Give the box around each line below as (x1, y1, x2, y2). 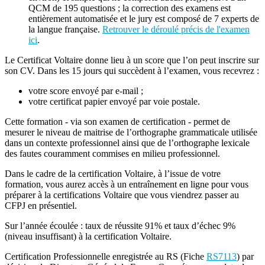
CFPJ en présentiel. (5, 201, 77, 211)
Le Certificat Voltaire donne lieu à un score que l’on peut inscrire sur (5, 55, 259, 66)
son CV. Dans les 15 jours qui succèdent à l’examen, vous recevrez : (5, 66, 259, 76)
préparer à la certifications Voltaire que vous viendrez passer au (5, 190, 239, 201)
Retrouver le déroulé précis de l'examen (102, 24, 250, 35)
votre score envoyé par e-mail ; (28, 86, 143, 96)
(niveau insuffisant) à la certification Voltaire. (5, 231, 172, 242)
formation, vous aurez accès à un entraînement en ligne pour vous (5, 179, 248, 190)
